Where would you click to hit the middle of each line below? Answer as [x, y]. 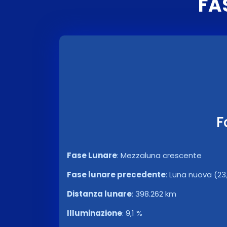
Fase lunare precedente [116, 175]
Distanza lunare [99, 194]
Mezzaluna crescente [161, 155]
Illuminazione [94, 213]
